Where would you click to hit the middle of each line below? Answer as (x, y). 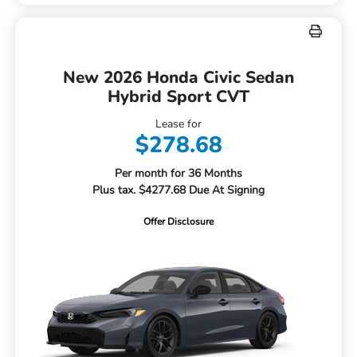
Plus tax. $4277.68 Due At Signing (178, 190)
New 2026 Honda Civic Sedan (178, 78)
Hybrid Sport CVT (178, 97)
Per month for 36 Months (178, 174)
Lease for (178, 124)
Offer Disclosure (178, 222)
